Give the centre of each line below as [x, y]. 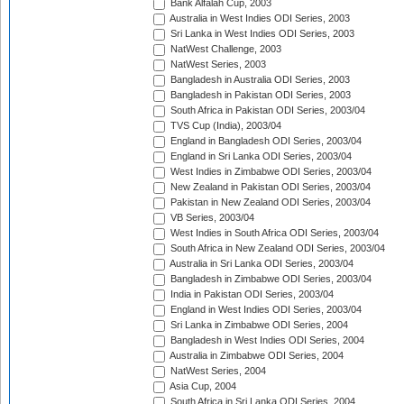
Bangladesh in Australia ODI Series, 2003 [259, 80]
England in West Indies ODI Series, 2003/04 [265, 310]
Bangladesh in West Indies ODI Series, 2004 [266, 340]
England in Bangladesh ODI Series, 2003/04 [265, 141]
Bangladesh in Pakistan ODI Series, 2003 [259, 95]
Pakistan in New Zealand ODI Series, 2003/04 [269, 202]
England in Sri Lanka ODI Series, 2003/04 [260, 156]
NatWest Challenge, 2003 [225, 49]
